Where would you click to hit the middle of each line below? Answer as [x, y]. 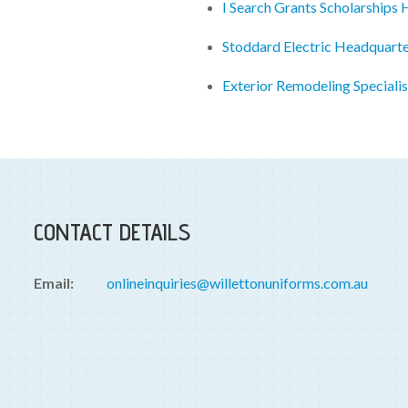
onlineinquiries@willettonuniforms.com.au [237, 283]
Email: [54, 283]
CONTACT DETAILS [112, 232]
